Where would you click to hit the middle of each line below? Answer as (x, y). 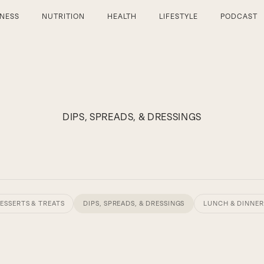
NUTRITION (63, 16)
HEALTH (122, 16)
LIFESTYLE (179, 16)
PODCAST (239, 16)
